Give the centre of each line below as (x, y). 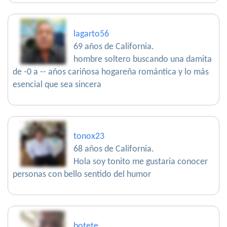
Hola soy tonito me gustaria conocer (141, 162)
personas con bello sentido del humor (82, 175)
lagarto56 (91, 34)
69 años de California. (114, 47)
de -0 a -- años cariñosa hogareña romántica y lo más (111, 72)
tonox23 (89, 137)
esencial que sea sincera (57, 85)
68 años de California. (114, 149)
